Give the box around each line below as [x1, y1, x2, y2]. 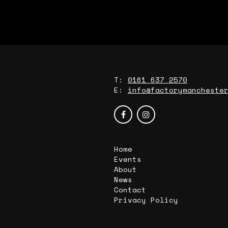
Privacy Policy [114, 194, 178, 206]
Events [114, 154, 141, 165]
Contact [114, 184, 146, 195]
